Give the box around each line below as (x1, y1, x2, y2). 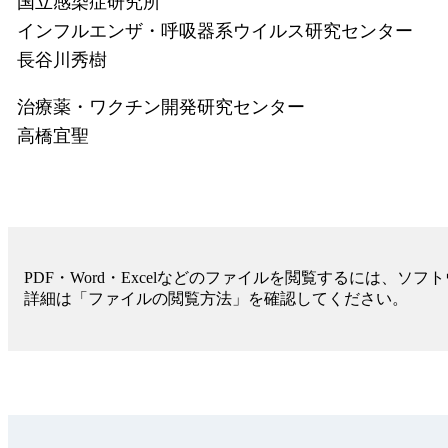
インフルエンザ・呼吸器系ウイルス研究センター (17, 21, 413, 41)
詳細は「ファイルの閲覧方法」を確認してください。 (24, 290, 408, 307)
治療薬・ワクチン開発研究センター (17, 97, 305, 117)
